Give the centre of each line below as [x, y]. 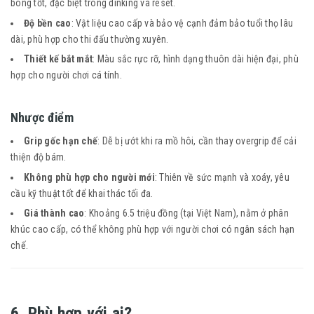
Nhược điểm [42, 118]
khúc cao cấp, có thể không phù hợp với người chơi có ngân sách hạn [153, 230]
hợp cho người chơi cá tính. [66, 75]
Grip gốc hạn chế [61, 141]
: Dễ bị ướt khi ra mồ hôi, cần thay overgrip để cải [197, 141]
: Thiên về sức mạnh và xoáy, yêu [222, 177]
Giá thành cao [54, 213]
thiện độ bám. [39, 157]
